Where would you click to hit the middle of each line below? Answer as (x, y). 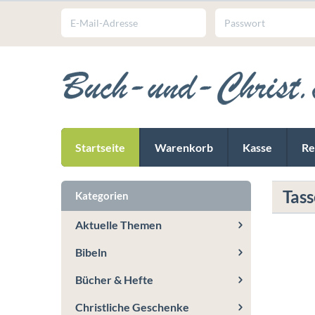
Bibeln (91, 252)
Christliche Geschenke (132, 307)
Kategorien (102, 195)
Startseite (100, 147)
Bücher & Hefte (114, 279)
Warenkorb (184, 147)
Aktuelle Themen (118, 225)
